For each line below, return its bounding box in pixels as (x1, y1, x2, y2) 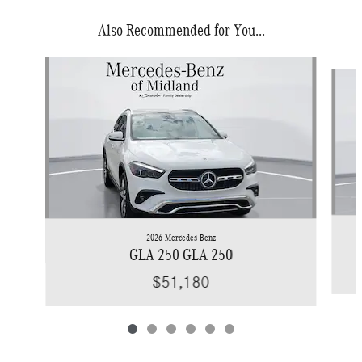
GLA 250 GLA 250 (128, 246, 233, 264)
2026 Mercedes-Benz (145, 232, 216, 244)
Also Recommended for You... (97, 21, 265, 40)
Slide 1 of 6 (6, 57, 58, 71)
